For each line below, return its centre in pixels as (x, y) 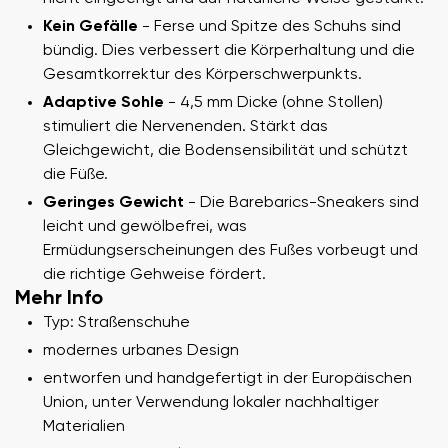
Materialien (84, 427)
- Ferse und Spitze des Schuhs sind (269, 27)
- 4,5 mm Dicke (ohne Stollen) (273, 103)
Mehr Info (59, 299)
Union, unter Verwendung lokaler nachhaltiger (211, 403)
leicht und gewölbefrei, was (145, 227)
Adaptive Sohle (103, 103)
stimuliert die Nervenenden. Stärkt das (185, 127)
